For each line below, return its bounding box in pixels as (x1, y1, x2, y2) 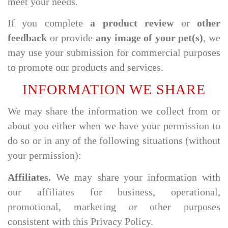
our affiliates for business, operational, (8, 186, 220, 197)
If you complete (8, 18, 91, 28)
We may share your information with (51, 172, 220, 183)
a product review (90, 18, 174, 28)
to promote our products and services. (8, 62, 163, 73)
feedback (8, 33, 47, 43)
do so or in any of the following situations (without (8, 135, 220, 146)
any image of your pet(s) (95, 33, 204, 43)
